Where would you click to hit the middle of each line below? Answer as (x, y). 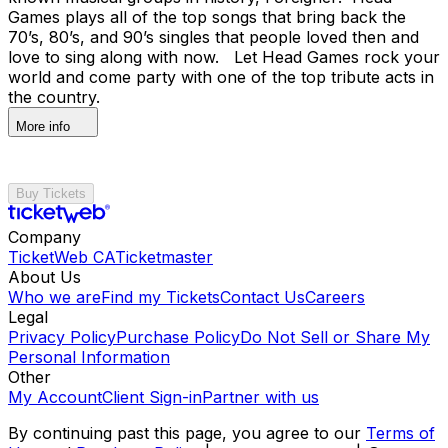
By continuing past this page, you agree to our (184, 432)
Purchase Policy (178, 336)
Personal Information (89, 356)
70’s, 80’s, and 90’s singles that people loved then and (213, 36)
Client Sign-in (152, 396)
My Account (55, 396)
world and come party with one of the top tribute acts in (221, 76)
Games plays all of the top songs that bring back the (207, 16)
